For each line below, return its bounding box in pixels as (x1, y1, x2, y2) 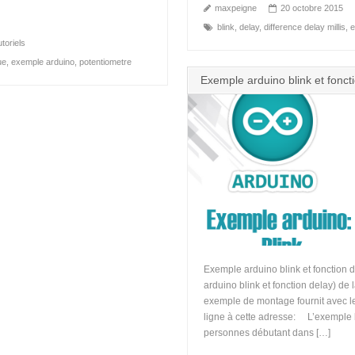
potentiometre (79, 56, 132, 67)
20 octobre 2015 (281, 2, 343, 13)
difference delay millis (264, 21, 345, 32)
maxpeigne (215, 2, 257, 13)
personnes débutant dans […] (204, 327, 330, 339)
